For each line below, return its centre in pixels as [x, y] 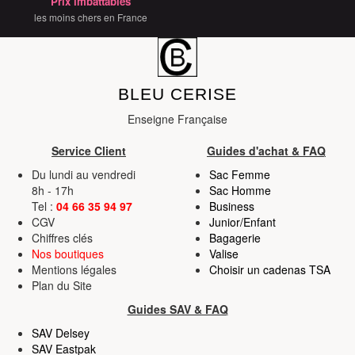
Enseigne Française [177, 118]
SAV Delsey [61, 332]
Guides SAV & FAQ [177, 309]
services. [44, 10]
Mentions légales [74, 269]
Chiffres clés [62, 237]
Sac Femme [240, 174]
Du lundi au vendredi [84, 174]
